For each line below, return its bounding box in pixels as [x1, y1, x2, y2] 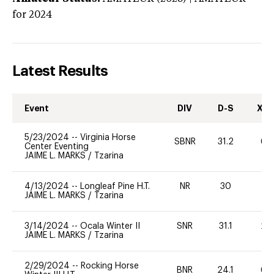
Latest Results [12, 63, 108, 78]
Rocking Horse [81, 261, 139, 270]
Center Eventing [24, 142, 89, 151]
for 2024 [12, 10, 52, 20]
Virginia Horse [80, 133, 136, 142]
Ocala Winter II [80, 221, 140, 231]
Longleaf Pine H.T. [80, 182, 150, 191]
